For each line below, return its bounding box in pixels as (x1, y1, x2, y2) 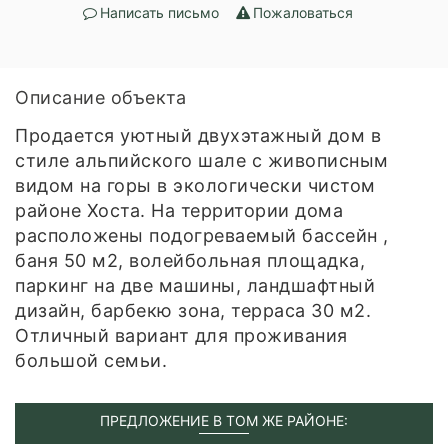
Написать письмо (99, 3, 219, 21)
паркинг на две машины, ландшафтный (15, 274, 375, 296)
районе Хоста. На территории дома (15, 199, 343, 221)
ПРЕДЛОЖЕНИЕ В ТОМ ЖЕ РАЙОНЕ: (100, 411, 348, 429)
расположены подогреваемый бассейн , (15, 224, 389, 246)
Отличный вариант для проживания (15, 324, 348, 346)
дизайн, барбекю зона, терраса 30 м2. (15, 299, 371, 321)
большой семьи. (15, 349, 167, 371)
